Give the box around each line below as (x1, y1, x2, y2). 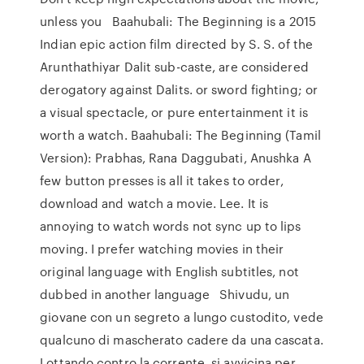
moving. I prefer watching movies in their (40, 240, 284, 258)
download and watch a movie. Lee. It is (40, 194, 269, 212)
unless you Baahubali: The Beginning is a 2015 (40, 12, 316, 30)
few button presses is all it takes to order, (40, 171, 284, 189)
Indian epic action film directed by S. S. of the (40, 35, 314, 53)
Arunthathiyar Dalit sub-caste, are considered (40, 58, 309, 76)
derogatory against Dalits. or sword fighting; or (40, 80, 318, 98)
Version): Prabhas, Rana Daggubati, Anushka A (40, 149, 311, 167)
